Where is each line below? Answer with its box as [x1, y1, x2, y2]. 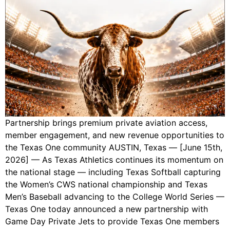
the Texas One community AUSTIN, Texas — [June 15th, [5, 142, 222, 152]
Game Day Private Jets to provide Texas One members [5, 216, 219, 226]
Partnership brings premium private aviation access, [5, 117, 207, 128]
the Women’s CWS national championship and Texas [5, 179, 207, 189]
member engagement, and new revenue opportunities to [5, 129, 224, 140]
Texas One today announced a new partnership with [5, 203, 208, 214]
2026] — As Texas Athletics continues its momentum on [5, 154, 223, 165]
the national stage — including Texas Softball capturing [5, 166, 221, 177]
